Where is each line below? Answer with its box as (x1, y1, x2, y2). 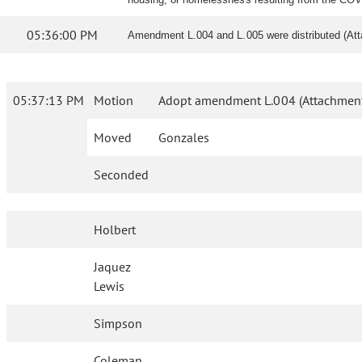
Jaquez (94, 259, 132, 276)
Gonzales (158, 129, 210, 146)
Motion (94, 92, 133, 109)
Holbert (94, 221, 137, 238)
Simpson (94, 315, 143, 332)
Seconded (94, 166, 149, 183)
